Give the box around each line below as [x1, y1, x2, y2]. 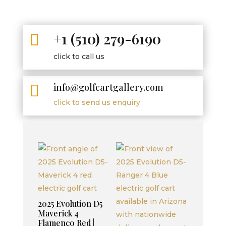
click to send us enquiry [53, 98, 140, 107]
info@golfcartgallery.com [53, 81, 163, 93]
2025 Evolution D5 [37, 198, 102, 209]
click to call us [53, 52, 104, 61]
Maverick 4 [37, 208, 79, 219]
